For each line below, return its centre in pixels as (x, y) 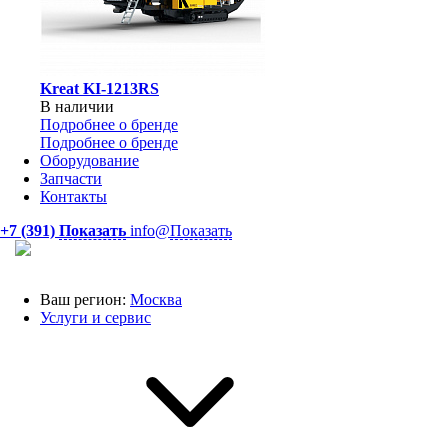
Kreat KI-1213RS (99, 88)
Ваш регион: (83, 299)
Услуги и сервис (95, 317)
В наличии (77, 106)
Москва (156, 299)
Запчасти (71, 178)
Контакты (73, 196)
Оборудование (89, 160)
